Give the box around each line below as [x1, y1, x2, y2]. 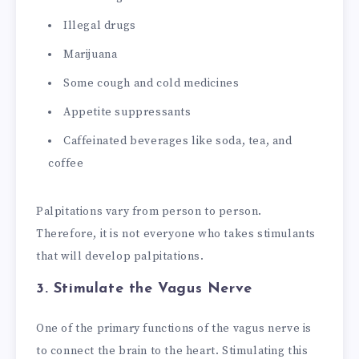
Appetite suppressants [63, 104, 192, 119]
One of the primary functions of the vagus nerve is [36, 321, 313, 336]
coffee [48, 155, 84, 171]
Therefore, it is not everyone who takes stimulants [36, 226, 317, 241]
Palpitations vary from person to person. [36, 204, 263, 219]
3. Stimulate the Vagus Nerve [36, 280, 252, 296]
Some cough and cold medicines [63, 75, 240, 91]
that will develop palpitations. [36, 248, 204, 264]
